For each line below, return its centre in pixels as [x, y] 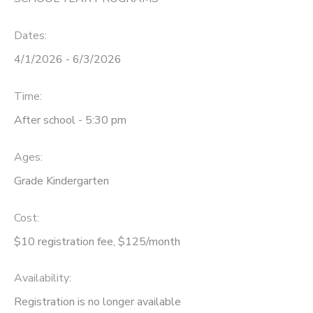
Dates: [30, 36]
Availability [42, 278]
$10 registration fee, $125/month [97, 241]
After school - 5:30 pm [70, 120]
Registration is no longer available [97, 302]
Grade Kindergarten [61, 181]
